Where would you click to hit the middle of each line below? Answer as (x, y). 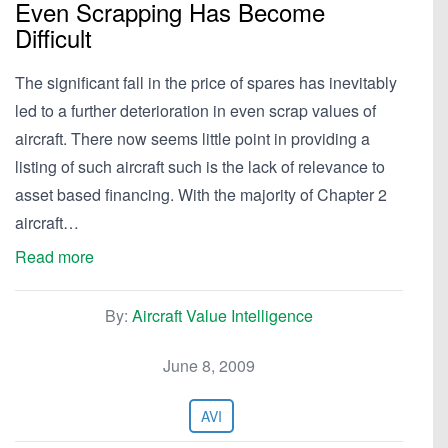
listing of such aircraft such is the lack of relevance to (200, 166)
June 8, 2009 (209, 365)
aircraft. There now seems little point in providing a (192, 138)
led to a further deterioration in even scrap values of (195, 110)
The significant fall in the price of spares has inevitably (206, 82)
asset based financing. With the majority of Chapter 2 (201, 194)
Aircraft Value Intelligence (222, 315)
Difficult (53, 37)
